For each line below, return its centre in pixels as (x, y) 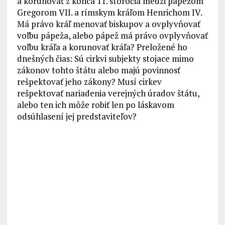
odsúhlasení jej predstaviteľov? (77, 117)
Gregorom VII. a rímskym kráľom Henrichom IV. (109, 13)
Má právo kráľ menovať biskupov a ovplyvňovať (108, 24)
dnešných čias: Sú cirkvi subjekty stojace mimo (105, 59)
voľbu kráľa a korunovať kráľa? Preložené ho (102, 47)
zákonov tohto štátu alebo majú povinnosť (98, 70)
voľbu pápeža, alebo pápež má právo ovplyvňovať (112, 36)
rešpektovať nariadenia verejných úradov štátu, (108, 93)
